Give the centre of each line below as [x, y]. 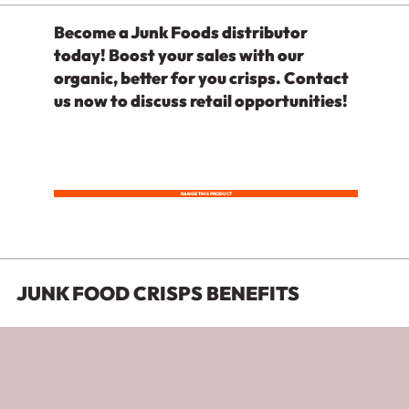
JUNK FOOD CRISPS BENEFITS [157, 294]
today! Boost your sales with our [179, 55]
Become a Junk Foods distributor [181, 32]
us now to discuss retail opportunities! [201, 101]
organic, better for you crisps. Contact [202, 78]
